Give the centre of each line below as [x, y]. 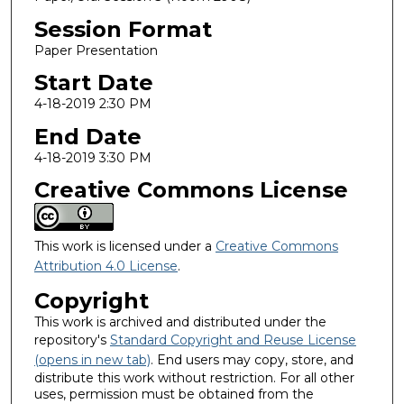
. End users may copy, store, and [252, 360]
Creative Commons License [191, 190]
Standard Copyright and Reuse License [233, 340]
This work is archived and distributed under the [180, 322]
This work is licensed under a [124, 247]
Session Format [123, 29]
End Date [87, 136]
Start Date [93, 83]
